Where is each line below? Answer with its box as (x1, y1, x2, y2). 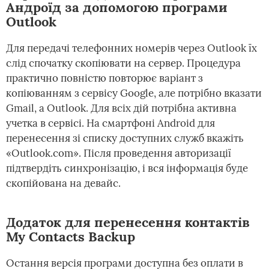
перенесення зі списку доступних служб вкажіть (6, 131, 244, 145)
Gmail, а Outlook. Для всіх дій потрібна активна (6, 101, 237, 115)
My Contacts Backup (6, 228, 135, 246)
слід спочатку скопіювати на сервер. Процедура (6, 56, 241, 70)
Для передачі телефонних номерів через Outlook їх (6, 41, 257, 55)
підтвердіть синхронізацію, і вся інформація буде (6, 162, 248, 175)
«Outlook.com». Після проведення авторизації (6, 147, 231, 160)
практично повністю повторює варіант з (6, 71, 203, 85)
